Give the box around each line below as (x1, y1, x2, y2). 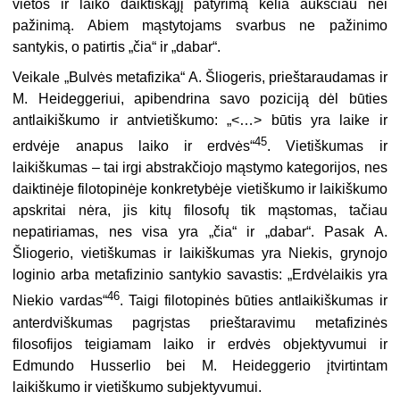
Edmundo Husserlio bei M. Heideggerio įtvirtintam (12, 357, 387, 373)
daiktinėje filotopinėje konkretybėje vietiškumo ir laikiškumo (12, 181, 387, 197)
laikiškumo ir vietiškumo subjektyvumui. (12, 379, 262, 395)
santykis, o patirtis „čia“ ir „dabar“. (12, 38, 221, 54)
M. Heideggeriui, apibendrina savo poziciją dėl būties (12, 90, 387, 106)
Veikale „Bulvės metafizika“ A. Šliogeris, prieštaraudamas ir (12, 69, 387, 85)
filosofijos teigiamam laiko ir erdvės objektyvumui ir (12, 336, 387, 352)
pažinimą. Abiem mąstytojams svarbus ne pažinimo (12, 17, 387, 33)
